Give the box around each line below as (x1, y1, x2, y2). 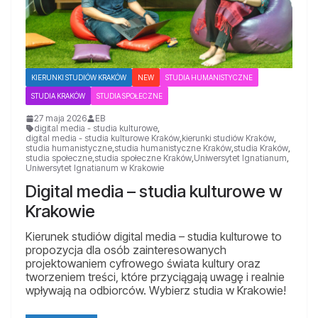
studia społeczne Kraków (94, 153, 192, 164)
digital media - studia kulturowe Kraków (26, 133, 180, 144)
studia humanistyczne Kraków (114, 143, 231, 154)
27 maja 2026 (34, 113, 87, 124)
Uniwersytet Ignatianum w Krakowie (26, 163, 164, 174)
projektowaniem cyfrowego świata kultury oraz (26, 256, 261, 271)
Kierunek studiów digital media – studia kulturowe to (26, 229, 282, 244)
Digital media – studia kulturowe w (26, 181, 283, 202)
